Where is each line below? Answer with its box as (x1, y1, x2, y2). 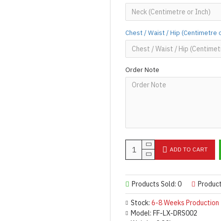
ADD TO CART (170, 146, 208, 153)
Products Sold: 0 (132, 179, 182, 188)
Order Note (125, 65, 159, 74)
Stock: (131, 198, 150, 207)
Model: (131, 208, 151, 218)
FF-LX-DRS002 (153, 208, 197, 218)
